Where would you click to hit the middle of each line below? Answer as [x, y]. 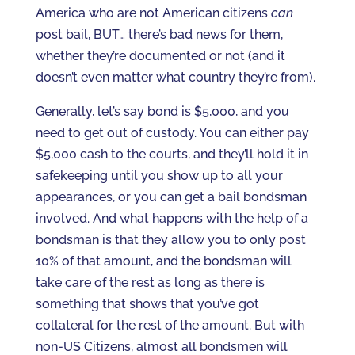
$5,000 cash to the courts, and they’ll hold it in [172, 154]
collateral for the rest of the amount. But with [170, 325]
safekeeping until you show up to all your [159, 176]
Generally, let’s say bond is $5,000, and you [162, 111]
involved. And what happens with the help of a [172, 218]
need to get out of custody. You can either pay [172, 133]
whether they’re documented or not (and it [160, 56]
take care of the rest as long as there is [150, 282]
